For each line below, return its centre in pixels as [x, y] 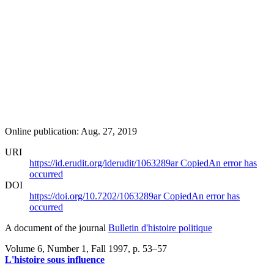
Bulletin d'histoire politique [160, 228]
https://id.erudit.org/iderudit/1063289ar [105, 163]
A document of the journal [57, 228]
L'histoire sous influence [55, 259]
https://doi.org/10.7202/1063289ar [96, 196]
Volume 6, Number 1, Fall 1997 [66, 248]
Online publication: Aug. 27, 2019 [71, 131]
